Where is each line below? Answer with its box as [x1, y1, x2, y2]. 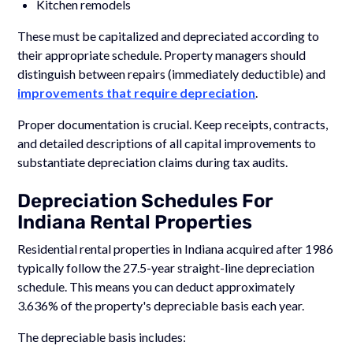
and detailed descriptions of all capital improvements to [17, 135, 317, 150]
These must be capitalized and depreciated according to [17, 28, 320, 43]
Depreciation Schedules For [17, 189, 273, 212]
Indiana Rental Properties [17, 210, 253, 233]
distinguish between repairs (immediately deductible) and [17, 65, 326, 81]
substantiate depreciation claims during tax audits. [17, 154, 288, 169]
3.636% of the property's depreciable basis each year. [17, 297, 305, 313]
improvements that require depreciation [17, 84, 256, 100]
